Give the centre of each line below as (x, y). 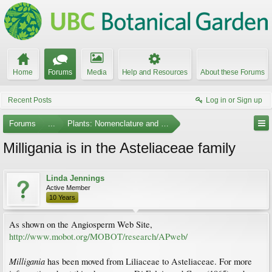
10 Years (62, 197)
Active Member (68, 188)
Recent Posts (30, 100)
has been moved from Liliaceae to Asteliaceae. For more (148, 261)
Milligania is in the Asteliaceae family (119, 148)
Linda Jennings (75, 178)
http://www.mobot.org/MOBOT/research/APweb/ (98, 236)
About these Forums (233, 72)
